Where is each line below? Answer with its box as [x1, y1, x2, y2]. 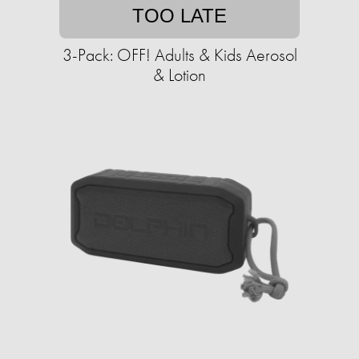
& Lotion [153, 63, 206, 87]
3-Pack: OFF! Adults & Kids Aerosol [62, 43, 297, 67]
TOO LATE [132, 5, 227, 27]
